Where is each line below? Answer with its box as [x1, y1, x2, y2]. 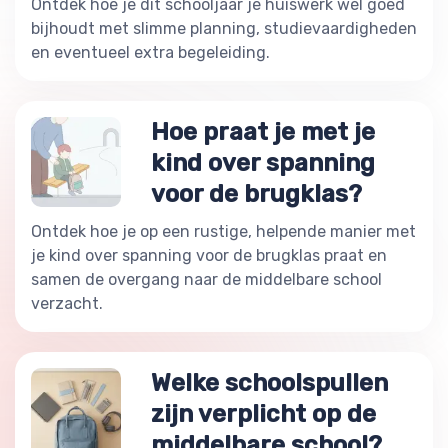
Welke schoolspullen [151, 368, 388, 397]
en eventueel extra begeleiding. [31, 42, 270, 62]
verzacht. [31, 293, 103, 313]
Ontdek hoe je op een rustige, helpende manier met [31, 221, 416, 241]
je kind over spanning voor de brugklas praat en [31, 245, 387, 265]
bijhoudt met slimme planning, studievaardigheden [31, 18, 417, 38]
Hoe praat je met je [151, 117, 375, 146]
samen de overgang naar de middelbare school [31, 269, 382, 289]
